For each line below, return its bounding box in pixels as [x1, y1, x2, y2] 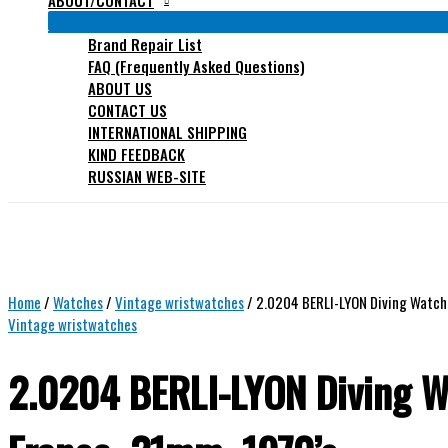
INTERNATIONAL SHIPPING [88, 121, 247, 143]
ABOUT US [88, 77, 152, 99]
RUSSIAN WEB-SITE [88, 165, 206, 187]
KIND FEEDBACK [88, 143, 185, 165]
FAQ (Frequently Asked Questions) [88, 55, 305, 77]
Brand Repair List [88, 33, 202, 55]
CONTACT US [88, 99, 167, 121]
